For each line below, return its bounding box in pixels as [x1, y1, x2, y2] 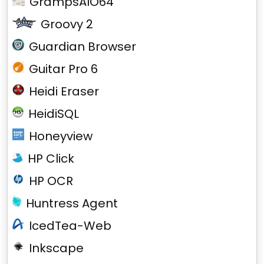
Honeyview [29, 128, 93, 144]
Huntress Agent [25, 195, 118, 212]
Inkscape [29, 240, 84, 256]
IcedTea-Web [29, 217, 111, 234]
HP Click [27, 150, 74, 167]
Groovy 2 [40, 16, 93, 32]
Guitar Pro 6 [29, 61, 98, 77]
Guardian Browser [29, 38, 136, 55]
